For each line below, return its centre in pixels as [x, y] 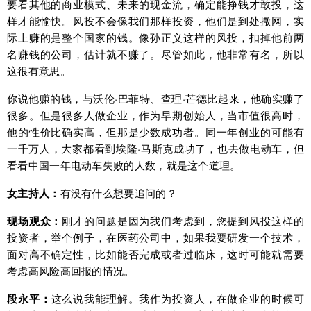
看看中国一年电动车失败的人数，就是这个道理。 [124, 165]
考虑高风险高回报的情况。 [71, 271]
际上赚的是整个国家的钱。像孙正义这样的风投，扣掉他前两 [155, 37]
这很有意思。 [39, 71]
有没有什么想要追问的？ [118, 193]
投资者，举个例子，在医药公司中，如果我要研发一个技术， [155, 237]
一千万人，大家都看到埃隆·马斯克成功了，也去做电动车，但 [155, 149]
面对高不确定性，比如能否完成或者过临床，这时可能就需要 [155, 254]
